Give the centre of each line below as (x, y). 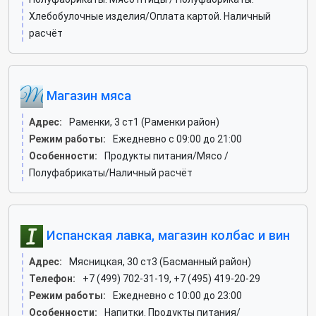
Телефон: (52, 279)
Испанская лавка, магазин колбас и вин (166, 235)
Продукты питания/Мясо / (166, 156)
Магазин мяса (87, 95)
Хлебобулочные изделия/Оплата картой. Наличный (150, 16)
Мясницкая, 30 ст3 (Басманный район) (160, 262)
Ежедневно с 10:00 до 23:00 (177, 296)
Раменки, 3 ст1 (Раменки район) (144, 122)
